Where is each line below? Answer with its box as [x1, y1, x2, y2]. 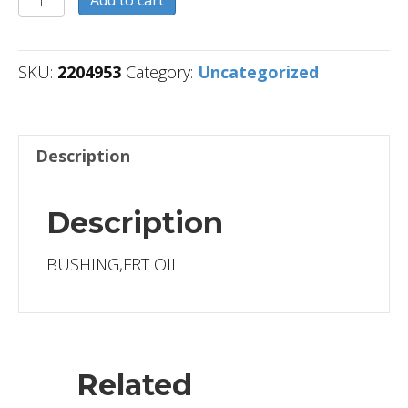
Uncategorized [198, 60, 319, 83]
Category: [126, 60, 198, 83]
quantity [17, 8, 87, 31]
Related [76, 366, 192, 403]
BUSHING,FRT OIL [46, 252, 179, 275]
